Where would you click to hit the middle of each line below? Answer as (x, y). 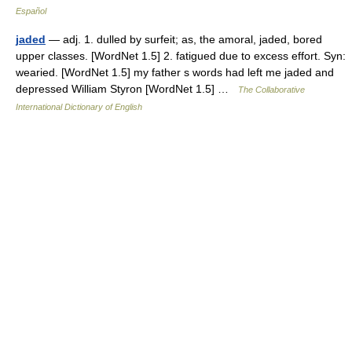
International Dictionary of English (79, 107)
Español (31, 11)
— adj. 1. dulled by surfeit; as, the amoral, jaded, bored (184, 39)
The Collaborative (271, 90)
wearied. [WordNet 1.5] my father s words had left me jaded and (175, 72)
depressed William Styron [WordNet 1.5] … (127, 89)
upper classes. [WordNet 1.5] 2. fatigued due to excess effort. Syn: (181, 56)
